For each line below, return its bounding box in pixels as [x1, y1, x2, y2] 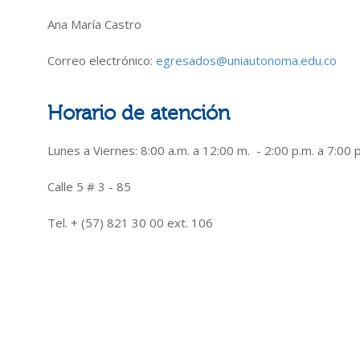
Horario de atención [47, 102, 230, 125]
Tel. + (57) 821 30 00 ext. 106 [47, 215, 213, 231]
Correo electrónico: [47, 52, 156, 68]
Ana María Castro [47, 16, 145, 32]
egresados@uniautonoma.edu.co [156, 52, 337, 68]
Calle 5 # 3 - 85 [47, 178, 131, 194]
